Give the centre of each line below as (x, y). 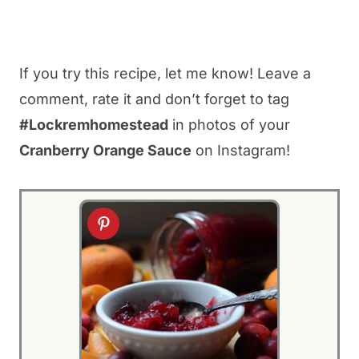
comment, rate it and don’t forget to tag (154, 99)
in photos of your (229, 124)
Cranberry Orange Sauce (105, 150)
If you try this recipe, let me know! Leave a (165, 73)
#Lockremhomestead (94, 124)
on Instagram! (241, 150)
